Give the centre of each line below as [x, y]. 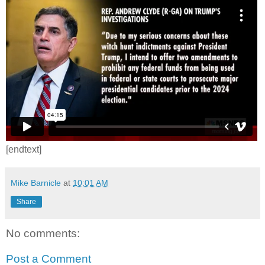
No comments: [43, 233]
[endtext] [24, 149]
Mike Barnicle [36, 182]
